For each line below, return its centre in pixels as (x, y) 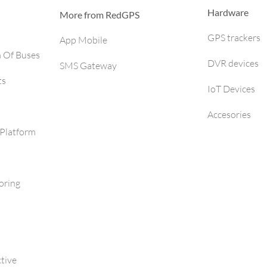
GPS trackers (234, 38)
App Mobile (83, 40)
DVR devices (233, 63)
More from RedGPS (100, 15)
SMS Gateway (88, 66)
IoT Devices (231, 89)
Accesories (229, 114)
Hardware (228, 12)
